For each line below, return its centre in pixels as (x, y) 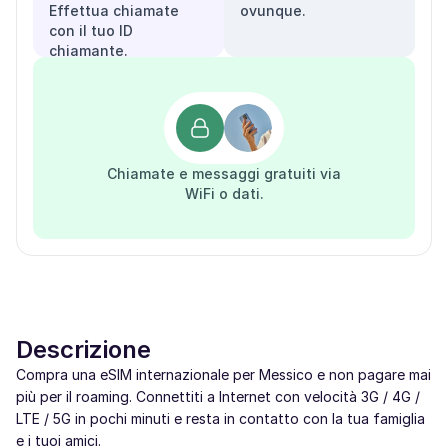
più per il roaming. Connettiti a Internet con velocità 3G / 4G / (218, 396)
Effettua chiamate (114, 10)
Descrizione (83, 349)
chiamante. (88, 50)
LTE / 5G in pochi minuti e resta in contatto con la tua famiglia (220, 418)
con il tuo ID (91, 30)
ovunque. (273, 10)
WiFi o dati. (224, 193)
